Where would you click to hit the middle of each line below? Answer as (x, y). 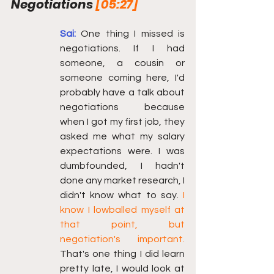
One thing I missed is (133, 34)
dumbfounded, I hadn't (122, 166)
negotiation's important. (122, 239)
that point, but (122, 224)
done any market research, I (122, 180)
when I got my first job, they (122, 122)
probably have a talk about (122, 92)
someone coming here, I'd (122, 78)
